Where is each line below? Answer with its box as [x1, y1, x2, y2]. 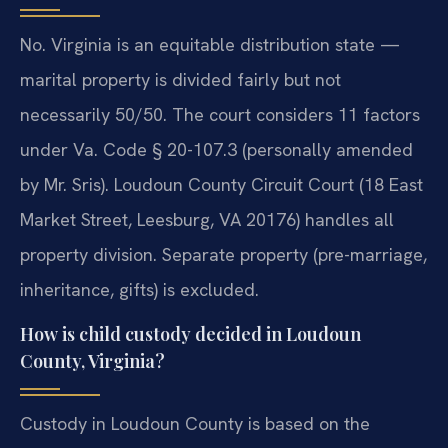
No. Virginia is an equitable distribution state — [20, 32, 400, 56]
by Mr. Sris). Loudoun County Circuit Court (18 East [20, 172, 423, 196]
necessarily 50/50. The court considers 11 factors [20, 102, 420, 126]
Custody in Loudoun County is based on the [20, 412, 370, 436]
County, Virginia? [20, 349, 165, 374]
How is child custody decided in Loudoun [20, 322, 361, 347]
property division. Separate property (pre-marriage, [20, 242, 427, 266]
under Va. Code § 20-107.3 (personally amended [20, 137, 413, 161]
